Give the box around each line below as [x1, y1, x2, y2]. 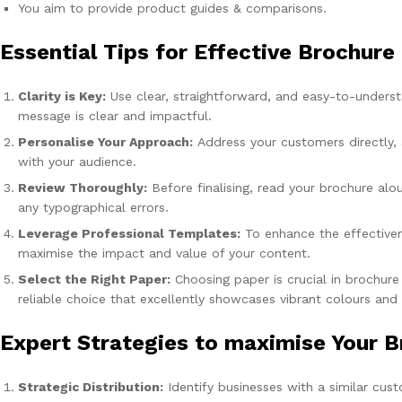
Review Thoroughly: [18, 180, 147, 196]
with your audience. [18, 154, 136, 170]
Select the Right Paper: [18, 272, 170, 287]
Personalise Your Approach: [18, 135, 193, 150]
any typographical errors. [18, 200, 169, 215]
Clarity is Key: [18, 89, 106, 104]
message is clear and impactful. [18, 109, 212, 124]
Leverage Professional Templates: [18, 226, 240, 241]
